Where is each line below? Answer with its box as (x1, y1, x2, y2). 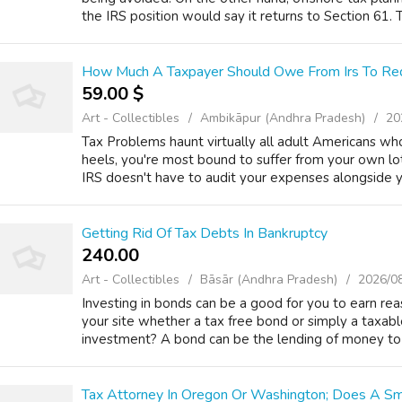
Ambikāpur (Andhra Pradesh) (200, 109, 365, 127)
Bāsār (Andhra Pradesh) (200, 271, 337, 288)
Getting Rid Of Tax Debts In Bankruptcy (82, 223, 328, 243)
